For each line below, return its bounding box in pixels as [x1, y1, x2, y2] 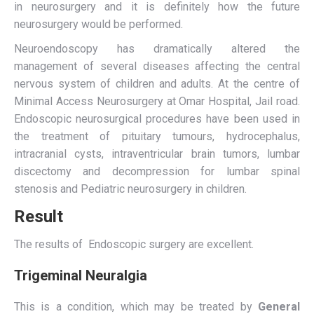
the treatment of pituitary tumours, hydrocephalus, [14, 130, 300, 143]
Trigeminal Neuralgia [14, 267, 147, 284]
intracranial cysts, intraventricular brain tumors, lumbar [14, 147, 300, 161]
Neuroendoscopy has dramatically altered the [14, 42, 300, 55]
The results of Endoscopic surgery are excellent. [14, 238, 254, 251]
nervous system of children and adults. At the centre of [14, 77, 300, 90]
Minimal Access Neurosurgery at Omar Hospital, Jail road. [14, 95, 300, 108]
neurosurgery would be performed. [14, 18, 183, 31]
